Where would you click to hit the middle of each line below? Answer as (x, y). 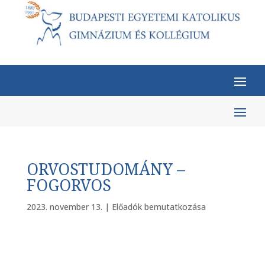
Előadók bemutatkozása (159, 207)
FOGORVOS (69, 185)
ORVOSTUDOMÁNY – (106, 169)
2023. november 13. (64, 207)
